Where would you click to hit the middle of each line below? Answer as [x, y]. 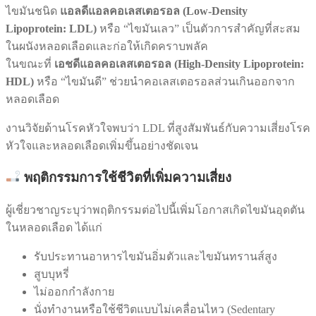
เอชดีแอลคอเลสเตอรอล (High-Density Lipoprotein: [179, 63]
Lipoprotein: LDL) [51, 28]
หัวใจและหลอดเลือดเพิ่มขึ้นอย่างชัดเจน [102, 145]
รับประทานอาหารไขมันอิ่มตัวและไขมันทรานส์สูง [156, 257]
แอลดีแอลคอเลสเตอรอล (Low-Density [154, 11]
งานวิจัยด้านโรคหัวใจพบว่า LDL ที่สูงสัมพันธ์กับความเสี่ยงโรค [158, 128]
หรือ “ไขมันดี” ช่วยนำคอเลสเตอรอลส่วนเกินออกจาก [164, 81]
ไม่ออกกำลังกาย [74, 292]
